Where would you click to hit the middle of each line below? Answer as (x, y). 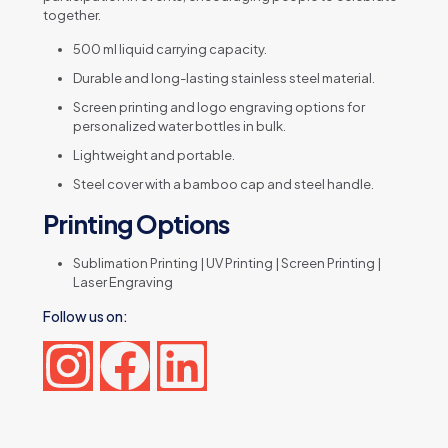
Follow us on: (85, 316)
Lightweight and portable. (154, 155)
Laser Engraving (123, 282)
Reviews (224, 415)
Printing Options (136, 224)
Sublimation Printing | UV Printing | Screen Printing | (227, 263)
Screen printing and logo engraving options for (219, 107)
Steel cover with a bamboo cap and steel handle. (223, 184)
